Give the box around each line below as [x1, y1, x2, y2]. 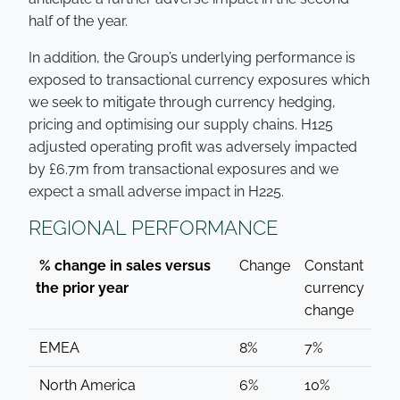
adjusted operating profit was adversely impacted [29, 138, 357, 155]
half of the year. [29, 12, 131, 29]
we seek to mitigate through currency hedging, [29, 94, 336, 111]
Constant [304, 257, 363, 274]
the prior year [36, 279, 129, 296]
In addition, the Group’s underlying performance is [29, 49, 355, 66]
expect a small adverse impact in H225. [29, 183, 284, 200]
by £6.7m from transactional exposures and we [29, 161, 338, 178]
